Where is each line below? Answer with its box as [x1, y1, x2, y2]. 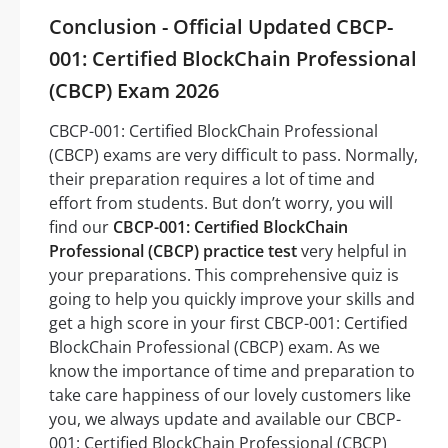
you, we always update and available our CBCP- [49, 408, 401, 431]
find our [49, 216, 113, 239]
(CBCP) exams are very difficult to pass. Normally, [49, 144, 418, 167]
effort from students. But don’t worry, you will [49, 192, 393, 215]
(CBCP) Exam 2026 [49, 77, 219, 105]
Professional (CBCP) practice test [49, 240, 297, 263]
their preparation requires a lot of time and [49, 168, 375, 191]
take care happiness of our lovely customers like [49, 384, 411, 407]
